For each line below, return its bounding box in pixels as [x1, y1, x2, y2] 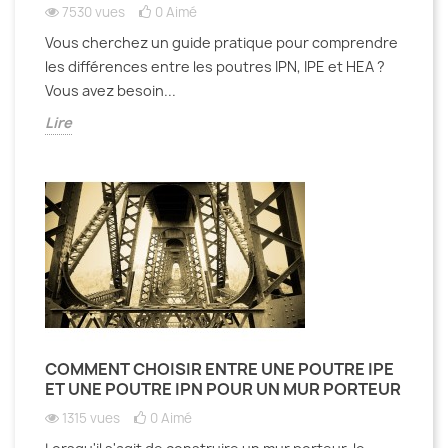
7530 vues [62, 2, 125, 21]
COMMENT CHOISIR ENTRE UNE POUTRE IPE [45, 357, 394, 380]
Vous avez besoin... [45, 80, 176, 100]
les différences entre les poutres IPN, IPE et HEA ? [45, 56, 385, 76]
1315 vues [62, 408, 120, 427]
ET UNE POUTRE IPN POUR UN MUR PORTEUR [45, 377, 401, 400]
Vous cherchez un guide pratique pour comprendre [45, 32, 398, 52]
